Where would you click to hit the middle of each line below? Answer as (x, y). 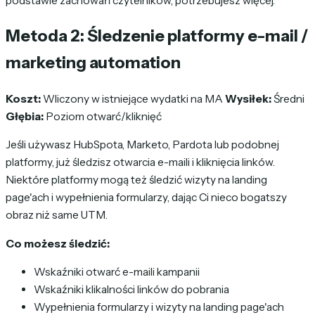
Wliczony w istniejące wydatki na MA (133, 98)
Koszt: (23, 98)
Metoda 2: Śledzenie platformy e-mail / (157, 36)
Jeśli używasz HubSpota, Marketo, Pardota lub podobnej (142, 145)
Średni (288, 98)
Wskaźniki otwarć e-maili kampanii (117, 272)
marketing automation (93, 63)
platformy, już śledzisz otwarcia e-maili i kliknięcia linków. (140, 162)
